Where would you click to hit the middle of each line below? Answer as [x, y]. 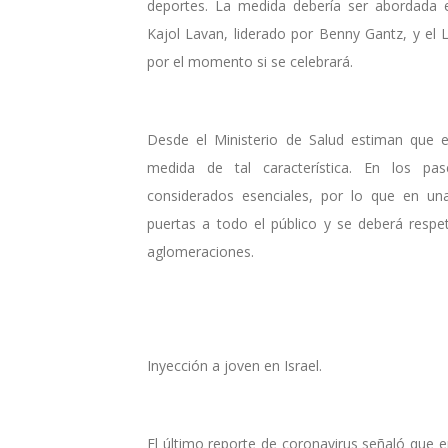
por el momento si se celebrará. [250, 61]
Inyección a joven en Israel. [234, 365]
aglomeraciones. [200, 251]
